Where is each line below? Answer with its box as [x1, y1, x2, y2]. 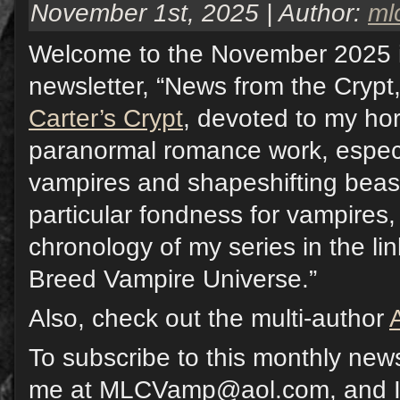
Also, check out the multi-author [29, 304, 389, 333]
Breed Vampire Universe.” [29, 265, 317, 294]
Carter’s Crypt [29, 104, 183, 133]
